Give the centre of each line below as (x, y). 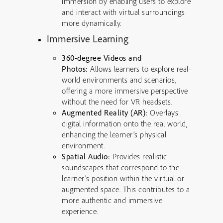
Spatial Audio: (86, 156)
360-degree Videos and (102, 58)
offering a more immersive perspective (125, 91)
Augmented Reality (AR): (105, 112)
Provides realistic (139, 156)
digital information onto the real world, (124, 123)
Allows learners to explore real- (139, 69)
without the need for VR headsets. (117, 102)
